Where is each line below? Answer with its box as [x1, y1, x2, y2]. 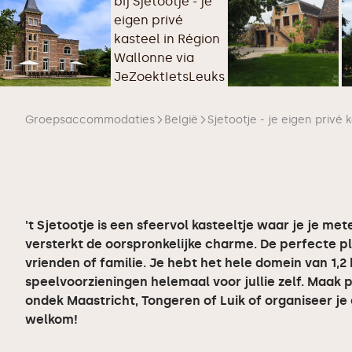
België [164, 113, 198, 126]
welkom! [25, 312, 78, 327]
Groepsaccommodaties [25, 113, 155, 126]
